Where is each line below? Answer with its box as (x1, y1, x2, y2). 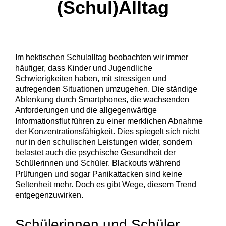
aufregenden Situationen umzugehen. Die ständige (15, 85, 197, 94)
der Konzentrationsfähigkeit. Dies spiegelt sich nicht (15, 127, 200, 136)
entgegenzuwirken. (15, 191, 83, 200)
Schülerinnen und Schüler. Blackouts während (15, 159, 181, 168)
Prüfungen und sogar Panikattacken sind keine (15, 169, 182, 179)
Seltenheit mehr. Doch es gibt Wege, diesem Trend (15, 180, 196, 189)
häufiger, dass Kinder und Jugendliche (15, 64, 152, 73)
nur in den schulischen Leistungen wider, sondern (15, 138, 192, 147)
